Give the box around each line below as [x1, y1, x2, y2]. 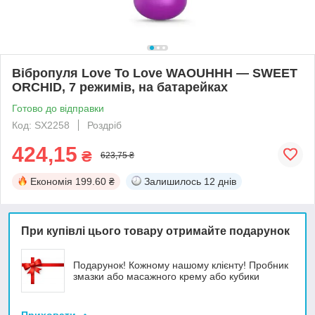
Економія [30, 175, 72, 187]
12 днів [204, 175, 236, 187]
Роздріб [87, 119, 122, 131]
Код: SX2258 [12, 119, 70, 131]
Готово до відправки [12, 102, 104, 114]
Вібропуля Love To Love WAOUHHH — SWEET [12, 65, 297, 80]
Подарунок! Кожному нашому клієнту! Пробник [73, 259, 288, 271]
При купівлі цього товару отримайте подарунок [21, 224, 290, 237]
